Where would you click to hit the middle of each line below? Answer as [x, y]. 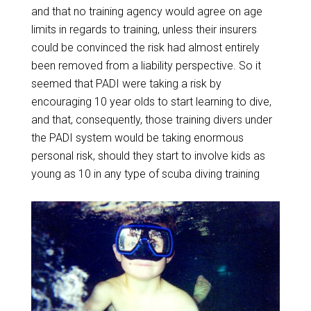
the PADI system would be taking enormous [137, 138]
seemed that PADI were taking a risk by [126, 84]
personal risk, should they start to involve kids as [148, 156]
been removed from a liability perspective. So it [146, 66]
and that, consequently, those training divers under [151, 120]
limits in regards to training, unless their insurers [144, 30]
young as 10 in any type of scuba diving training [145, 174]
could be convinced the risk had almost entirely [145, 48]
